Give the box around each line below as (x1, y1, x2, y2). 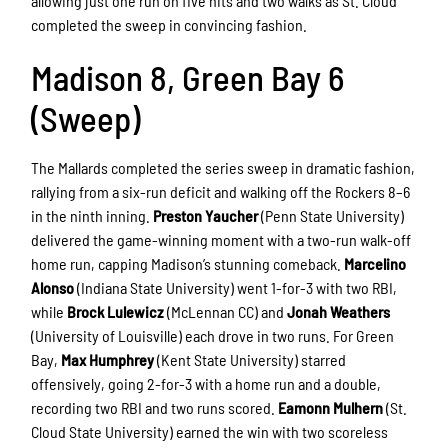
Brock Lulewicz (67, 302, 165, 322)
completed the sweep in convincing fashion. (31, 15, 308, 35)
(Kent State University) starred (154, 350, 347, 370)
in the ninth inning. (31, 206, 154, 226)
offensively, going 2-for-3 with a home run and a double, (31, 374, 382, 394)
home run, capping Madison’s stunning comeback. (31, 254, 345, 274)
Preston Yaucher (153, 206, 259, 226)
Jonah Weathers (287, 302, 391, 322)
